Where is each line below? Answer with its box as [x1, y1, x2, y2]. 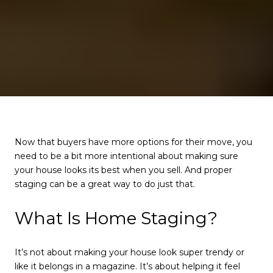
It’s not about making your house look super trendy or [15, 246, 244, 258]
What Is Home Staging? [15, 208, 218, 229]
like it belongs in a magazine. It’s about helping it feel [15, 260, 240, 272]
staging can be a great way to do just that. [15, 178, 195, 190]
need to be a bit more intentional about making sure [15, 150, 238, 161]
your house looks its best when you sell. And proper [15, 164, 232, 175]
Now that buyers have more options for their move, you [15, 136, 252, 147]
